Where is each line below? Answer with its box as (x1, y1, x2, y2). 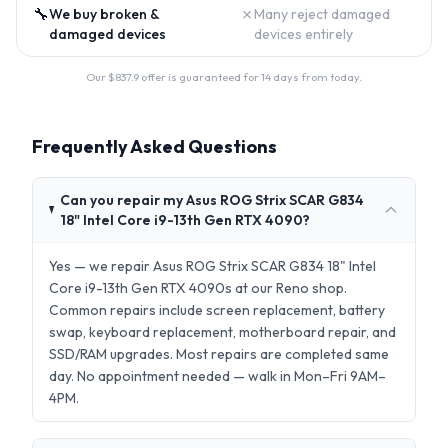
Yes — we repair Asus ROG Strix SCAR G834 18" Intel (49, 257, 376, 275)
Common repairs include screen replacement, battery (49, 301, 385, 319)
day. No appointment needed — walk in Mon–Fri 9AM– (49, 367, 386, 385)
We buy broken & (49, 5, 159, 23)
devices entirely (254, 25, 353, 43)
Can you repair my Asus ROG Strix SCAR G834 (59, 191, 364, 209)
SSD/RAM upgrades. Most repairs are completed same (49, 345, 389, 363)
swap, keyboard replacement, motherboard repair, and (49, 323, 396, 341)
